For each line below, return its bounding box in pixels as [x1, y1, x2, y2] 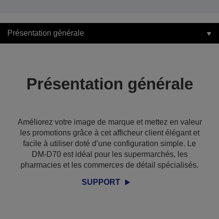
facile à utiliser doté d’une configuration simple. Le [23, 139, 196, 148]
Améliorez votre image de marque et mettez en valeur [17, 118, 202, 126]
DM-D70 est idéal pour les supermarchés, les [31, 150, 188, 158]
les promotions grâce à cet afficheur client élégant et [20, 129, 199, 137]
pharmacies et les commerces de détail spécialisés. [21, 161, 198, 169]
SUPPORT [82, 178, 120, 186]
